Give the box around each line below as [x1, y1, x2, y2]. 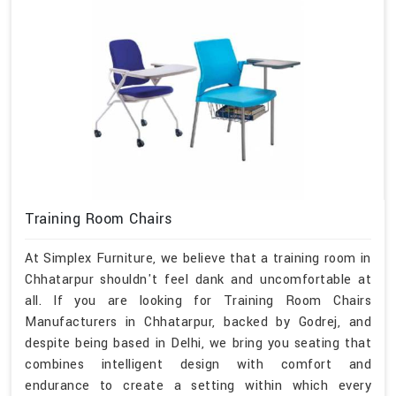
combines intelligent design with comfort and [25, 355, 371, 375]
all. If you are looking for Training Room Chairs [25, 292, 371, 311]
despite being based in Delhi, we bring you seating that [25, 334, 371, 354]
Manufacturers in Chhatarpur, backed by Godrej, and [25, 313, 371, 332]
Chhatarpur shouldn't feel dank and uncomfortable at [25, 270, 371, 290]
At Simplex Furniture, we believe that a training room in [25, 249, 371, 269]
